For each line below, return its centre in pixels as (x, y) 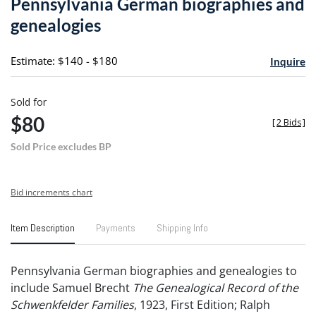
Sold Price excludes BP (61, 146)
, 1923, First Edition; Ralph (202, 304)
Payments (116, 227)
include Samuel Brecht (72, 287)
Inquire (287, 61)
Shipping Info (182, 227)
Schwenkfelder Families (72, 304)
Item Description (43, 227)
